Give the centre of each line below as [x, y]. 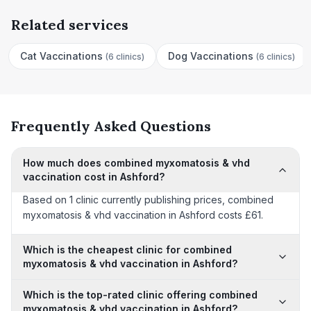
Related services [70, 25]
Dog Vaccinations [211, 56]
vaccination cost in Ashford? [94, 177]
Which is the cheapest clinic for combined [127, 250]
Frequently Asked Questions [111, 126]
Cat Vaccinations [61, 56]
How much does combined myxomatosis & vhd [136, 163]
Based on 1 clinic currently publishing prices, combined [148, 200]
